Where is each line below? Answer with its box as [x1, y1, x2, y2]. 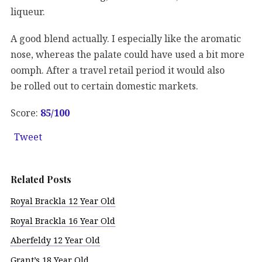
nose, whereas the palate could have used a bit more [11, 47, 244, 61]
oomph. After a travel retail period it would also [11, 63, 225, 77]
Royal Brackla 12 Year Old [11, 195, 115, 206]
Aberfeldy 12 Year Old [11, 235, 100, 246]
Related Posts [11, 173, 71, 185]
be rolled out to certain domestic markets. [11, 79, 198, 92]
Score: [11, 106, 40, 119]
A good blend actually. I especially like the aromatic [11, 32, 241, 45]
